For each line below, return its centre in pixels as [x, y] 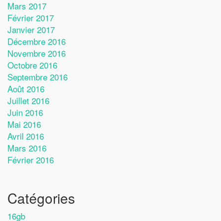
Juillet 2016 [28, 100]
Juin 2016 [25, 112]
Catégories [41, 198]
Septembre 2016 [37, 77]
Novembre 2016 [37, 53]
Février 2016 [31, 160]
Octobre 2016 [32, 65]
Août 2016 [26, 89]
